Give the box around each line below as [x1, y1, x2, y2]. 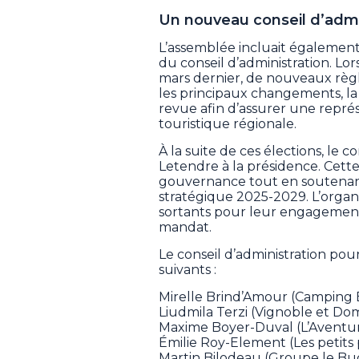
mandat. [159, 220, 212, 236]
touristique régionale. [159, 116, 296, 132]
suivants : [159, 262, 216, 278]
